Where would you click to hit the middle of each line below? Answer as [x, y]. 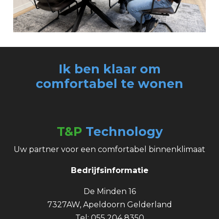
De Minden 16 [109, 191]
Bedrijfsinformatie [109, 170]
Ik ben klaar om [109, 69]
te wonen [150, 83]
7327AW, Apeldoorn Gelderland [109, 204]
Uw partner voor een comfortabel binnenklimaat [109, 149]
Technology [124, 131]
